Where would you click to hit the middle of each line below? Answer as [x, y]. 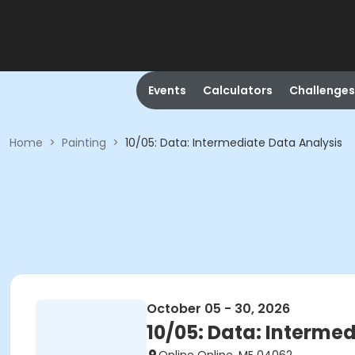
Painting [84, 143]
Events [167, 90]
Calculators [237, 90]
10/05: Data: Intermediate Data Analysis [234, 143]
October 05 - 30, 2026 [218, 309]
